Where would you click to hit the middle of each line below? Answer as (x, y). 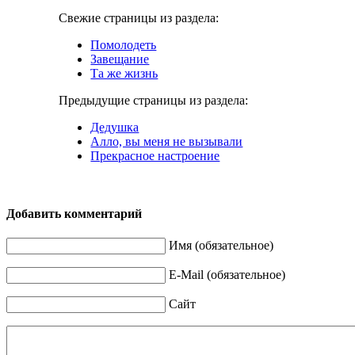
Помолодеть (124, 44)
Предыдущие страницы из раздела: (154, 100)
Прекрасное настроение (155, 155)
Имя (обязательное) (221, 246)
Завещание (120, 59)
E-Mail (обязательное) (227, 275)
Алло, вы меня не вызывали (167, 141)
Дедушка (115, 127)
